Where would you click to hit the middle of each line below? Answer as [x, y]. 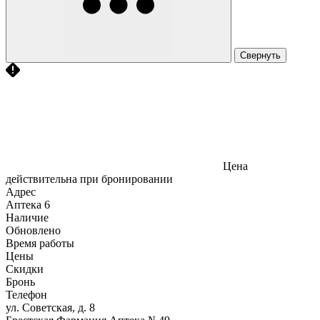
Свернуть [260, 55]
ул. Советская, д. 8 [50, 307]
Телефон [26, 294]
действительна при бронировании [89, 179]
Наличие [27, 217]
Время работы [40, 243]
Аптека [24, 204]
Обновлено [33, 230]
